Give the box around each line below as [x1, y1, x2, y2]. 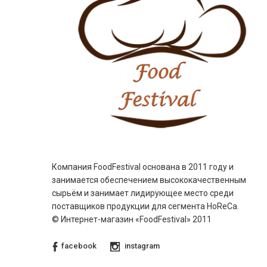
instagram [125, 241, 160, 251]
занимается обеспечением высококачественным [52, 175, 247, 185]
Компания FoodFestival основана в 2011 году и [52, 162, 234, 172]
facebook [61, 241, 97, 251]
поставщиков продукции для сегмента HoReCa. [52, 201, 240, 212]
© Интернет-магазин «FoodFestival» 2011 [52, 215, 212, 225]
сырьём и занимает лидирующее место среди [52, 188, 234, 198]
